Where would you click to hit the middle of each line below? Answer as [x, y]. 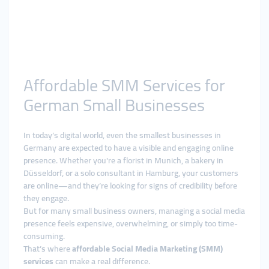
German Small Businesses [114, 105]
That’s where [48, 249]
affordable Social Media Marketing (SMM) [147, 249]
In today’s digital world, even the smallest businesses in [122, 135]
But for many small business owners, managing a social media [134, 211]
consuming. [44, 236]
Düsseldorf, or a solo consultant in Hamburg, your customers [131, 173]
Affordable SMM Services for [124, 85]
